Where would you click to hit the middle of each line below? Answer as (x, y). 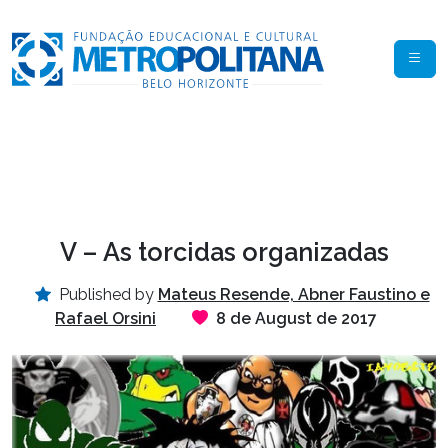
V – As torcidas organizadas (224, 252)
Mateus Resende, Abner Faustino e (293, 295)
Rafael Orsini (105, 319)
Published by (106, 295)
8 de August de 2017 (296, 319)
